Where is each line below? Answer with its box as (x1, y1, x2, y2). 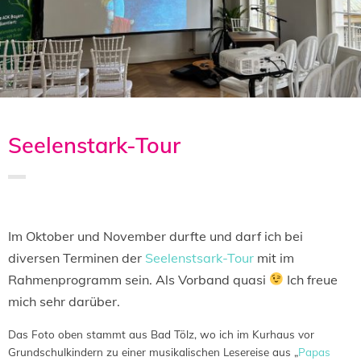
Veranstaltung (115, 204, 174, 216)
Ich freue (284, 271, 338, 288)
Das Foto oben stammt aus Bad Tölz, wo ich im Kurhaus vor (8, 326, 314, 341)
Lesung (81, 204, 110, 216)
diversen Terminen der (8, 249, 145, 266)
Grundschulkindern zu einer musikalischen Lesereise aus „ (8, 344, 298, 359)
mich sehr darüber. (8, 293, 120, 309)
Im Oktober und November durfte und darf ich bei (8, 227, 303, 244)
